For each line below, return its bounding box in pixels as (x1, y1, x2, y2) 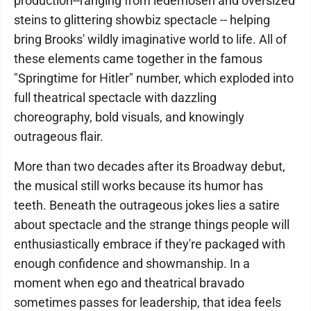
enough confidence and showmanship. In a (14, 256, 250, 271)
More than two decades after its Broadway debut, (14, 159, 285, 174)
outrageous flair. (14, 129, 103, 144)
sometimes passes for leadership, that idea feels (14, 295, 281, 310)
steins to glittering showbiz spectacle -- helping (14, 12, 270, 27)
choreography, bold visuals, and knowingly (14, 110, 244, 124)
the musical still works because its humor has (14, 178, 263, 193)
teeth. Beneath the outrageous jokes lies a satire (14, 198, 280, 212)
